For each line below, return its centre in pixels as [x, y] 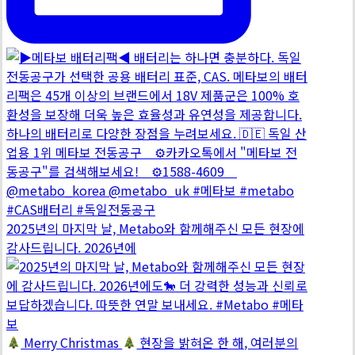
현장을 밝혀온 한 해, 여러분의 [218, 342]
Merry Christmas [72, 342]
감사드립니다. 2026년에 [71, 247]
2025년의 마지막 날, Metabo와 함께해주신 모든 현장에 [155, 228]
